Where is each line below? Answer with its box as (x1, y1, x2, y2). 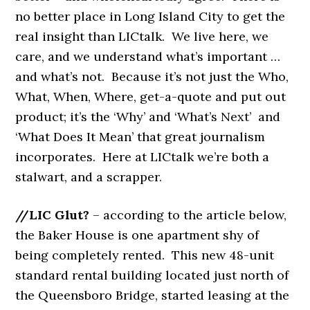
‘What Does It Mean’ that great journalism (15, 128, 266, 145)
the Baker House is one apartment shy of (15, 226, 259, 243)
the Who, (232, 68, 289, 84)
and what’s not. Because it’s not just (15, 68, 232, 84)
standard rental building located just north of (15, 266, 289, 283)
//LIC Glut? (15, 206, 93, 223)
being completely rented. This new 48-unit (15, 246, 275, 263)
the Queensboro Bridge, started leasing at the (15, 286, 290, 303)
